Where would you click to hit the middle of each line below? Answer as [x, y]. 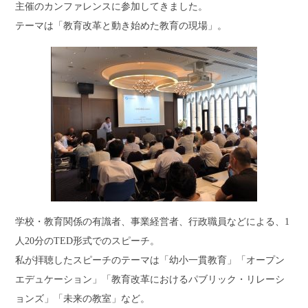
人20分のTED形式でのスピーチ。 [88, 241]
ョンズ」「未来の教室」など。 [83, 299]
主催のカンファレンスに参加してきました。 [112, 7]
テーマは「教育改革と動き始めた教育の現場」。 [121, 26]
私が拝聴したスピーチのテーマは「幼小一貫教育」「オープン [150, 260]
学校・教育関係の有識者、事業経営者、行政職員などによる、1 [153, 222]
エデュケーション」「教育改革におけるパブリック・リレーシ [150, 279]
